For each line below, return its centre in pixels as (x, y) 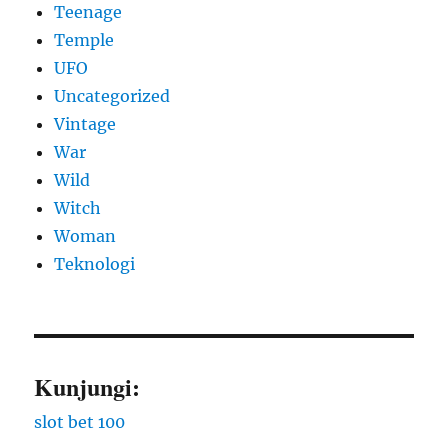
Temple (84, 40)
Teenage (88, 12)
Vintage (85, 124)
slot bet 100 (80, 422)
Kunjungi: (87, 387)
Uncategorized (112, 96)
